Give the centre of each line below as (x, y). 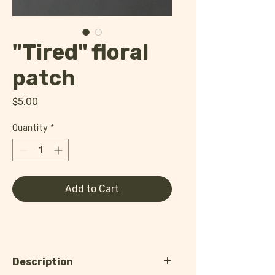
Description (43, 262)
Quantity (30, 128)
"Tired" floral (80, 52)
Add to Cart (92, 189)
